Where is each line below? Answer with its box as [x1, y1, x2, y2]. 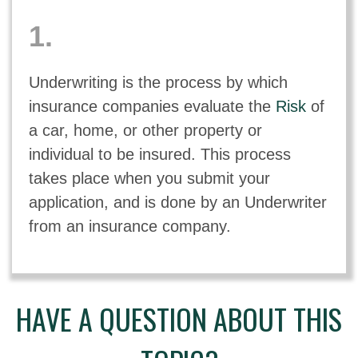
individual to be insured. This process [28, 145, 291, 163]
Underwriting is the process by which [28, 73, 288, 91]
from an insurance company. [28, 217, 231, 235]
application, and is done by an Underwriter [28, 193, 327, 211]
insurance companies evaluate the [28, 97, 276, 115]
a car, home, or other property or [28, 121, 262, 139]
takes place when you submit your [28, 169, 270, 187]
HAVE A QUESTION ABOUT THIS [16, 297, 342, 340]
